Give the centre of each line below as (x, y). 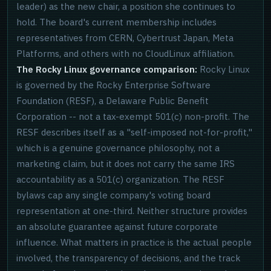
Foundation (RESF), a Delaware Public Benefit (113, 101)
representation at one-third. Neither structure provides (132, 211)
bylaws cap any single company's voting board (113, 195)
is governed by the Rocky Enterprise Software (113, 85)
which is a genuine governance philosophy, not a (118, 148)
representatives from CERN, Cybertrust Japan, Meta (125, 38)
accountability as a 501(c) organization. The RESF (120, 179)
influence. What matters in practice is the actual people (134, 242)
